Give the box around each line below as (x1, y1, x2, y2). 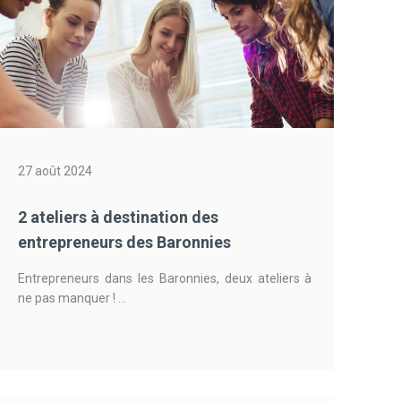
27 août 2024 (18, 164, 93, 178)
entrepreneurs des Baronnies (18, 233, 232, 252)
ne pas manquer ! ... (18, 291, 127, 305)
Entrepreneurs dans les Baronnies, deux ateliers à (18, 271, 312, 286)
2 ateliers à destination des (18, 208, 219, 226)
